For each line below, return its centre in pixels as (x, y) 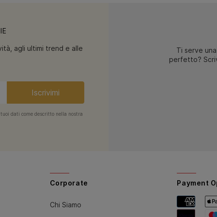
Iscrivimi (46, 92)
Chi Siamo (65, 204)
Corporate (69, 183)
